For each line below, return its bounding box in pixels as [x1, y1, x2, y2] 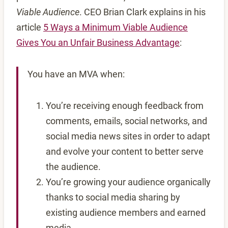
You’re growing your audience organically [46, 177, 211, 188]
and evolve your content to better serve [46, 146, 204, 157]
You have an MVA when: [27, 69, 125, 80]
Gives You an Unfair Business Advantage [16, 37, 180, 48]
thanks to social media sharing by [46, 192, 180, 203]
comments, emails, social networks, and [46, 116, 207, 127]
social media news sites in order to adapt [46, 131, 210, 142]
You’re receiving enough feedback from [46, 100, 204, 111]
